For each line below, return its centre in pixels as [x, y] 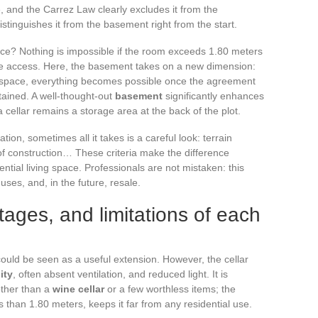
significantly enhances [213, 95]
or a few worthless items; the [170, 289]
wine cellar [78, 289]
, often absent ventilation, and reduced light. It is [120, 274]
